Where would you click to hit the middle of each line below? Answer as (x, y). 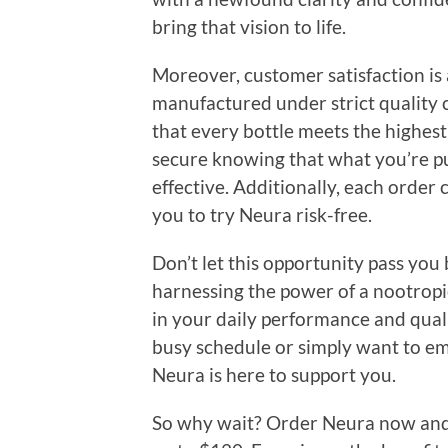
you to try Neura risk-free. (262, 214)
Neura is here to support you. (274, 374)
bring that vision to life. (249, 26)
